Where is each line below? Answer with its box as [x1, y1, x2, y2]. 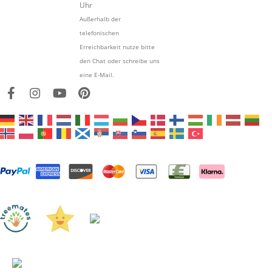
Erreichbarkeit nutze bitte [79, 42, 155, 51]
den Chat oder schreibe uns [79, 56, 160, 65]
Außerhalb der [79, 15, 121, 23]
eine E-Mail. [79, 70, 114, 79]
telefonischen [79, 29, 119, 37]
